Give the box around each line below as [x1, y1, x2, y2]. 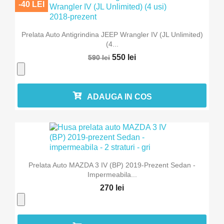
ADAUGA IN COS [87, 92, 152, 101]
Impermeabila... [87, 170, 137, 179]
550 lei [112, 52, 136, 61]
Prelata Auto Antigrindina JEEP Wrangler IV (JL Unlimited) [21, 30, 203, 38]
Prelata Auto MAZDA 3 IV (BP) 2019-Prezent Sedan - [28, 161, 195, 169]
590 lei [88, 53, 110, 61]
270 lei [100, 183, 124, 192]
